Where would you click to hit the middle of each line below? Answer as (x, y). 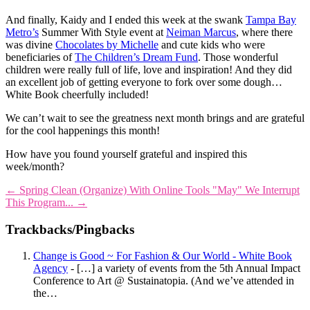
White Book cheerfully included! (77, 94)
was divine (30, 44)
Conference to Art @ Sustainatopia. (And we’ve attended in (164, 281)
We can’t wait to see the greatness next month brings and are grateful (155, 118)
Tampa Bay (271, 19)
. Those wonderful (238, 57)
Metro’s (22, 32)
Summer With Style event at (102, 32)
